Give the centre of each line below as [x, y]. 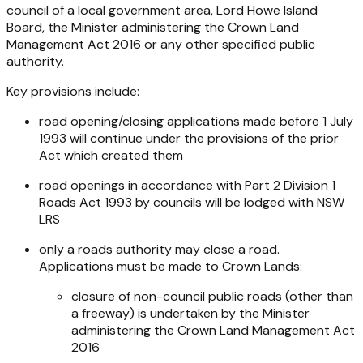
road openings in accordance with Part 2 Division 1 [187, 185]
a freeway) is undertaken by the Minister [190, 313]
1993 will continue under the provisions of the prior [189, 138]
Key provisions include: [73, 91]
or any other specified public [228, 44]
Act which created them [111, 155]
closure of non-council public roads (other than [212, 296]
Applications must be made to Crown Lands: [171, 266]
